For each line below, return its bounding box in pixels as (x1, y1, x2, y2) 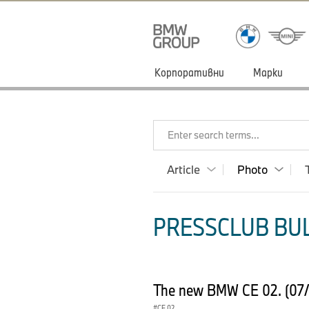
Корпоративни (154, 65, 224, 79)
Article (167, 162, 200, 177)
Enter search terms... (168, 128, 259, 141)
